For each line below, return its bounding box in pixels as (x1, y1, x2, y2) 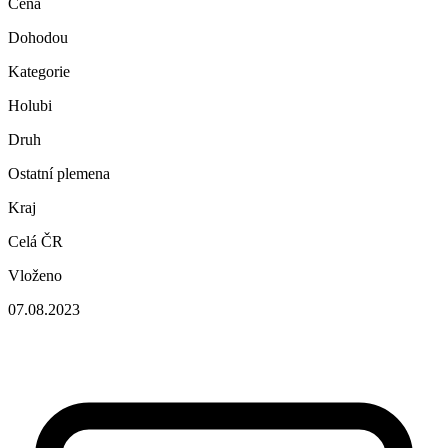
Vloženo (8, 266, 62, 284)
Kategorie (8, 62, 70, 80)
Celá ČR (8, 232, 63, 250)
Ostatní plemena (8, 164, 110, 182)
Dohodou (8, 28, 68, 46)
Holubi (8, 96, 52, 114)
